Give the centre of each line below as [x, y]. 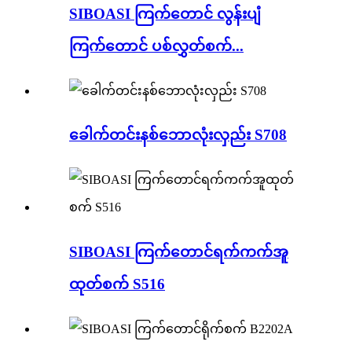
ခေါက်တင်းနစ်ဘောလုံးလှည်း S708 [178, 135]
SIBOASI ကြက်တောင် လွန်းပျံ [165, 14]
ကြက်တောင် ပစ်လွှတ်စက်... [156, 46]
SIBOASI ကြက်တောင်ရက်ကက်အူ [179, 251]
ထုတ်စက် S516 [117, 284]
